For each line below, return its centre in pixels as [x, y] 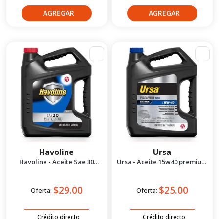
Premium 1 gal [56, 169]
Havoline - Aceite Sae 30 [57, 162]
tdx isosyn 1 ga [162, 169]
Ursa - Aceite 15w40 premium [162, 162]
